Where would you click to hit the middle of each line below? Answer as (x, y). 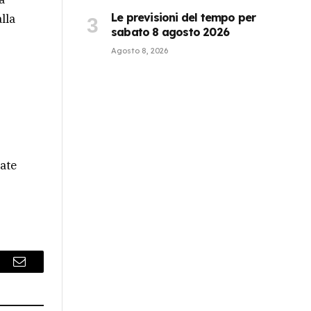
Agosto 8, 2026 (140, 50)
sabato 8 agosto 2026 (170, 32)
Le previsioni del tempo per (184, 17)
